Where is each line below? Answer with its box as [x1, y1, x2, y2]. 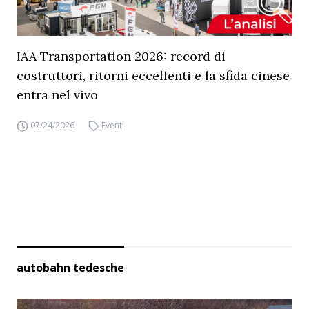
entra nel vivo [17, 87, 98, 103]
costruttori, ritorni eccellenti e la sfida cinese [17, 68, 290, 83]
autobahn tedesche [17, 260, 124, 275]
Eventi [101, 119, 125, 131]
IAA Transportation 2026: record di [17, 48, 226, 64]
